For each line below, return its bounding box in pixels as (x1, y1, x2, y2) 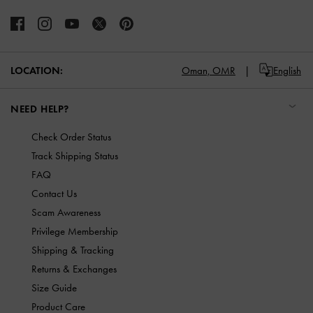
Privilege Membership (31, 225, 118, 238)
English (273, 64, 301, 77)
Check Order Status (31, 131, 111, 144)
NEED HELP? (10, 103, 69, 116)
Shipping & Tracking (31, 244, 114, 257)
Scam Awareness (31, 206, 101, 219)
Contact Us (31, 187, 77, 201)
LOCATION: (10, 64, 63, 77)
